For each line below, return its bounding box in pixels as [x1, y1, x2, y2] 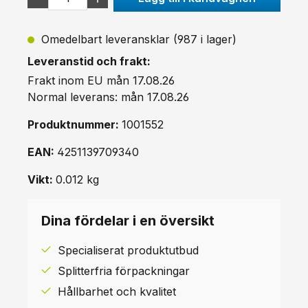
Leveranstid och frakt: [27, 54, 151, 68]
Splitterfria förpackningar [58, 263, 190, 278]
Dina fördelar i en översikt [41, 212, 214, 229]
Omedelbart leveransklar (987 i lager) [38, 32, 236, 46]
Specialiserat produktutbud [58, 243, 199, 257]
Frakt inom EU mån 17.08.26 [27, 73, 175, 87]
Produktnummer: [27, 117, 122, 131]
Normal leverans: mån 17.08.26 [27, 89, 189, 104]
